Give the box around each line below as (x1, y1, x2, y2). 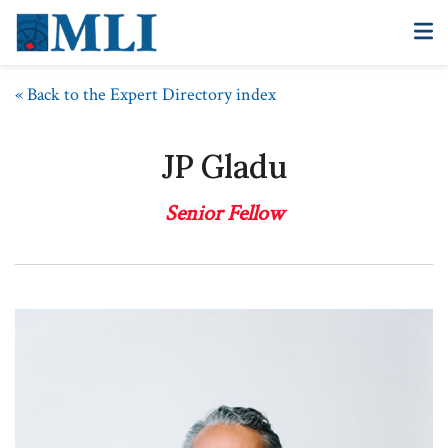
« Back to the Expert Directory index (15, 82, 276, 106)
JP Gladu (162, 145, 286, 187)
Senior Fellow (164, 198, 284, 228)
